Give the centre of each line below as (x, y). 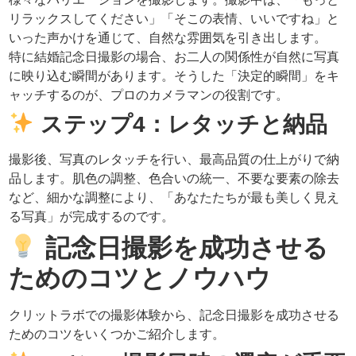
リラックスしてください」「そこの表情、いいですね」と (174, 18)
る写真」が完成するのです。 (92, 216)
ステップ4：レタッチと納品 (181, 124)
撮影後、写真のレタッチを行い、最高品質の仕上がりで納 (174, 159)
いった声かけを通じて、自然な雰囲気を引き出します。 (168, 37)
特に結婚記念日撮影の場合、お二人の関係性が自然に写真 (174, 56)
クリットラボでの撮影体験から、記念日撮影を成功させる (174, 315)
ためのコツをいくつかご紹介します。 (117, 334)
